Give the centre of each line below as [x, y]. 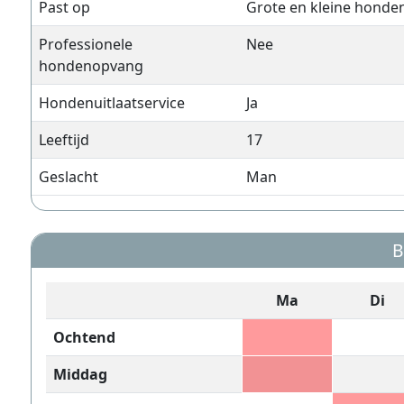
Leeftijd [64, 140]
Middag [80, 374]
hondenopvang [91, 66]
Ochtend [84, 337]
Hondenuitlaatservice [112, 103]
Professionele [86, 44]
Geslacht [69, 177]
